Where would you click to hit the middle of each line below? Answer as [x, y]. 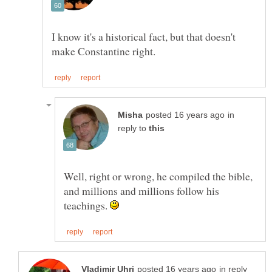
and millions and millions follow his [141, 190]
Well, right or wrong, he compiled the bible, [158, 176]
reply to [133, 128]
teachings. [87, 205]
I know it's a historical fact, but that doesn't [144, 36]
